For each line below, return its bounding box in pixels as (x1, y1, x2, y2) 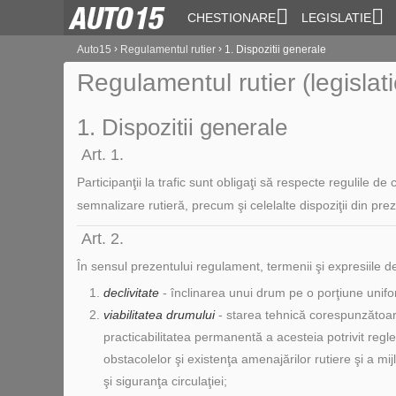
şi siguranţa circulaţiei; (103, 374, 227, 388)
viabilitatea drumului (103, 308, 215, 322)
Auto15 (77, 42, 111, 56)
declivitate (103, 286, 159, 300)
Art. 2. (81, 230, 124, 247)
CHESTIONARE (187, 11, 276, 25)
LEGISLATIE (301, 11, 371, 25)
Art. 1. (81, 146, 124, 164)
